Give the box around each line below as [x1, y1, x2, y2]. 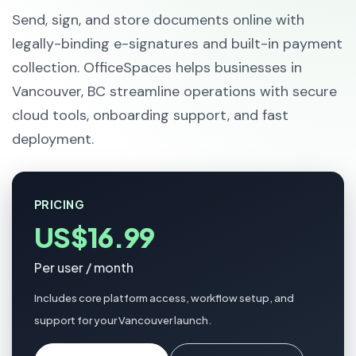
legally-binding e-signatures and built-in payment [12, 34, 342, 53]
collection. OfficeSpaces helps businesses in [12, 58, 302, 77]
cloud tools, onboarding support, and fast [12, 106, 288, 125]
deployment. [12, 130, 94, 149]
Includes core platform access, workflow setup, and [34, 292, 294, 304]
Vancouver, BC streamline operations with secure [12, 82, 337, 101]
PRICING [34, 197, 84, 211]
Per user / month [34, 259, 133, 276]
